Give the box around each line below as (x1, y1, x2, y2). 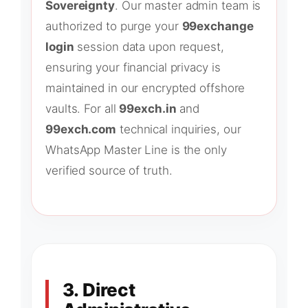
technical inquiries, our (116, 122, 241, 137)
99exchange (181, 19, 254, 34)
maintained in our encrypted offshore (45, 81, 245, 96)
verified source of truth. (45, 164, 173, 178)
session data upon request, (74, 40, 224, 54)
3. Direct (63, 278, 136, 300)
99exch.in (119, 102, 177, 116)
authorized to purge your (45, 19, 182, 34)
